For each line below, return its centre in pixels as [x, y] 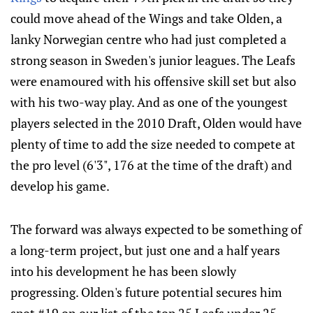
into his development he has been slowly [123, 271]
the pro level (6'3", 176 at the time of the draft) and [151, 165]
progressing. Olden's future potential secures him [146, 292]
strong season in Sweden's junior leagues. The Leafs [153, 60]
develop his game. [60, 186]
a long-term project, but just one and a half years [145, 250]
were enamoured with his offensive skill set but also [153, 81]
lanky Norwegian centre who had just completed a [148, 39]
